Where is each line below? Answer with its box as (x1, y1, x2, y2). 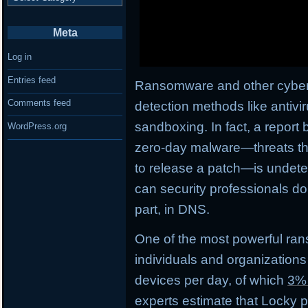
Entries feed (8, 74, 56, 85)
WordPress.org (8, 120, 67, 131)
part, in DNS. (135, 202, 210, 217)
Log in (8, 52, 32, 63)
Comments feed (8, 98, 71, 109)
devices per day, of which (135, 273, 288, 288)
